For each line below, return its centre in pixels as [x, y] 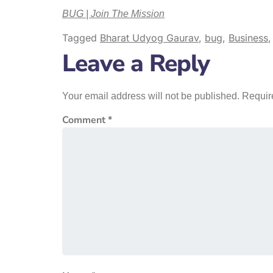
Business [248, 37]
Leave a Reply [136, 63]
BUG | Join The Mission [113, 14]
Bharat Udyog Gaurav [149, 37]
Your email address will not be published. [151, 96]
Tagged [81, 37]
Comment [85, 120]
